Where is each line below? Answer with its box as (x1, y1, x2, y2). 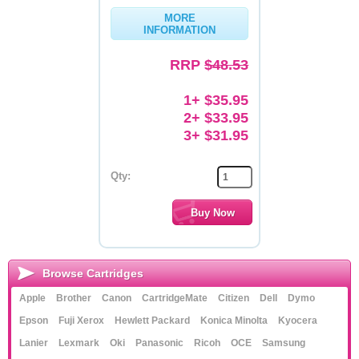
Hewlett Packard (115, 315, 190, 326)
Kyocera (278, 315, 317, 326)
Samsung (262, 337, 305, 349)
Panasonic (135, 337, 184, 349)
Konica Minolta (200, 315, 268, 326)
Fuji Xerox (58, 315, 104, 326)
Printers (21, 79, 57, 91)
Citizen (218, 292, 249, 304)
